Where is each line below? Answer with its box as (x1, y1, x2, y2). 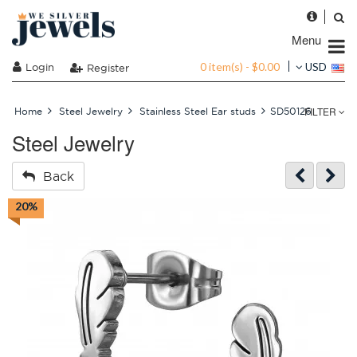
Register (87, 61, 129, 74)
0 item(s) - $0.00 (200, 59, 280, 73)
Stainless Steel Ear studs (139, 105, 256, 117)
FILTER (304, 104, 339, 118)
